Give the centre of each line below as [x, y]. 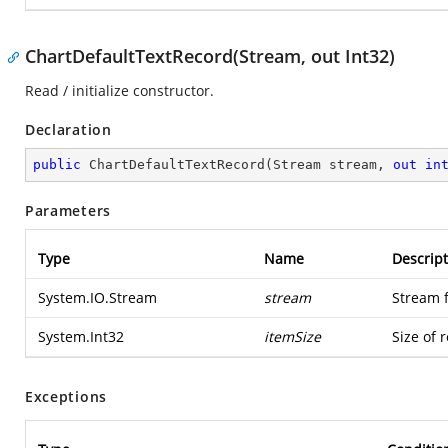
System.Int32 [81, 336]
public [57, 164]
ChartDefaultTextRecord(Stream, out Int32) [210, 56]
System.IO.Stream [97, 297]
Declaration [68, 129]
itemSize [292, 336]
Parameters [68, 210]
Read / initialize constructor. [119, 90]
